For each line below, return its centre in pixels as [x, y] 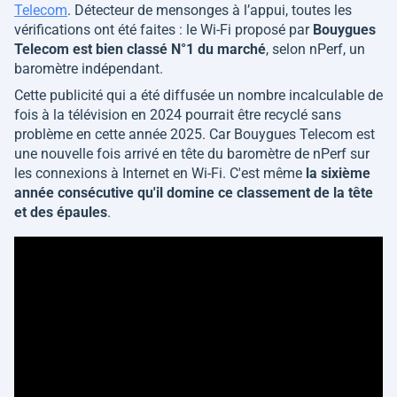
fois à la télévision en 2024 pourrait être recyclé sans [178, 115]
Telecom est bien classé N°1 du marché [140, 50]
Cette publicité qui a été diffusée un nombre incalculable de [198, 96]
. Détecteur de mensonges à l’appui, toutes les [210, 11]
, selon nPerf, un [315, 50]
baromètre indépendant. [89, 69]
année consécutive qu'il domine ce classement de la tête [194, 193]
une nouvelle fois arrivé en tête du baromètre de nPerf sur [192, 154]
